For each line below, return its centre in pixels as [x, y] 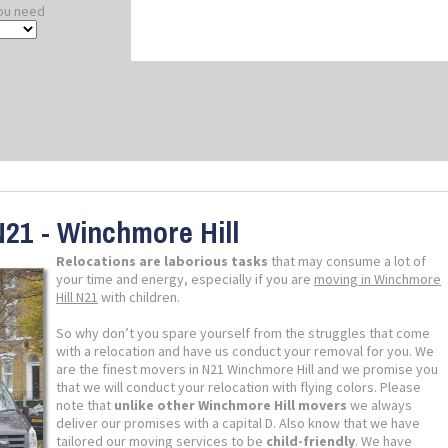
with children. [139, 297]
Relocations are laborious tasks [162, 261]
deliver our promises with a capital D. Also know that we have [238, 423]
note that [85, 405]
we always [379, 405]
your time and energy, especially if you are [185, 279]
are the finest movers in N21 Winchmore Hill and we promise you [247, 369]
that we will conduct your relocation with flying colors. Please [238, 387]
